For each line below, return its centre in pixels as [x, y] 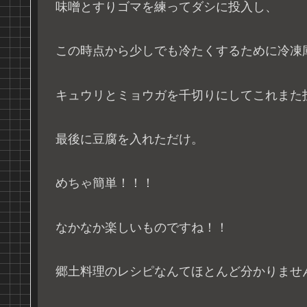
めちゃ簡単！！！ [105, 183]
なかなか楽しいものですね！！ [142, 227]
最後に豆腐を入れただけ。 [130, 139]
